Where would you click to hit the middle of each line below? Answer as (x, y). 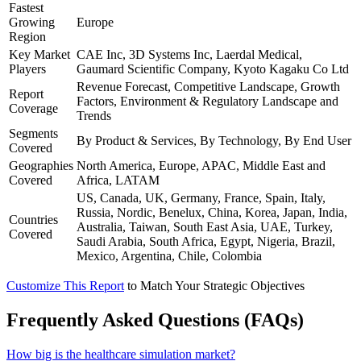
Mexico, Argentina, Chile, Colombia (169, 255)
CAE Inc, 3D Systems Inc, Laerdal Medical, (189, 54)
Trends (94, 115)
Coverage (33, 108)
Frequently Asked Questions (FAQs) (155, 320)
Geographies (41, 165)
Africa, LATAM (118, 180)
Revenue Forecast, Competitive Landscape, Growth (208, 86)
